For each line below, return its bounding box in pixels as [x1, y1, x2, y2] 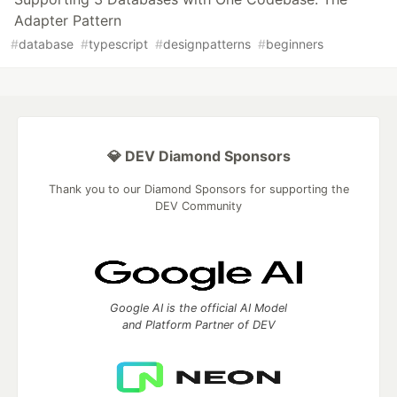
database [19, 36, 74, 52]
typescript [89, 36, 148, 52]
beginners [266, 36, 323, 52]
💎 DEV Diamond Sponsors [106, 147, 291, 166]
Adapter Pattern [14, 12, 121, 30]
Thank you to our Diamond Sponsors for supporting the [48, 183, 349, 197]
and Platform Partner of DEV [121, 318, 276, 332]
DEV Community [155, 199, 242, 214]
